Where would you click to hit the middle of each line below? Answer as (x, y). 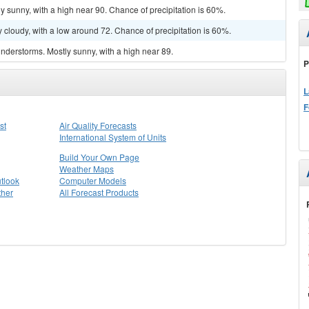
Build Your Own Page (99, 157)
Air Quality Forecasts (98, 125)
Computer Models (93, 180)
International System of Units (113, 137)
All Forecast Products (99, 192)
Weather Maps (87, 169)
